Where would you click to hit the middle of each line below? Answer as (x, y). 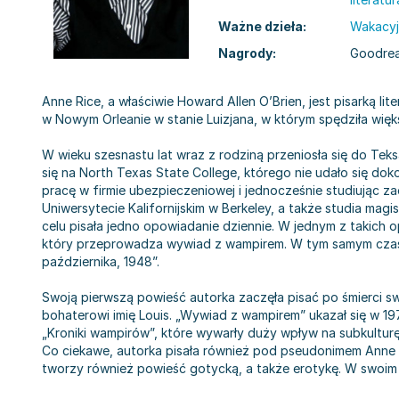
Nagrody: (247, 53)
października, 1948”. (101, 261)
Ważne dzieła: (262, 26)
